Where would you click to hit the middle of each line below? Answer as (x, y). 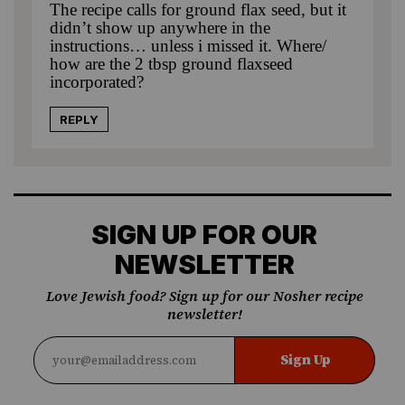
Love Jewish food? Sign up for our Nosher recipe (204, 295)
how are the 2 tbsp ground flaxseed (171, 63)
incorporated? (97, 81)
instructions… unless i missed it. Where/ (188, 45)
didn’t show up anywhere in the (160, 27)
